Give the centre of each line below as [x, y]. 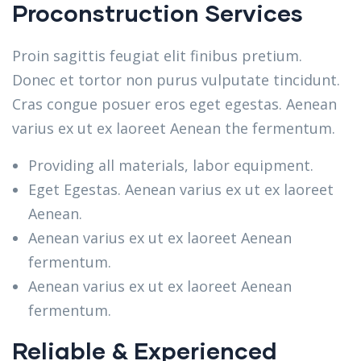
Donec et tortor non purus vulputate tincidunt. [176, 80]
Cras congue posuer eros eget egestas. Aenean [174, 104]
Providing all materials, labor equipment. [171, 165]
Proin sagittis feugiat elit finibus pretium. [157, 56]
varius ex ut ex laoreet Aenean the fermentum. [174, 128]
